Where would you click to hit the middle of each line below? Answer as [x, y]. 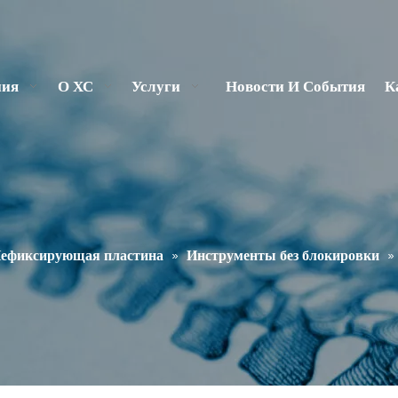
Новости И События [296, 86]
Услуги [155, 86]
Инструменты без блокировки [283, 255]
